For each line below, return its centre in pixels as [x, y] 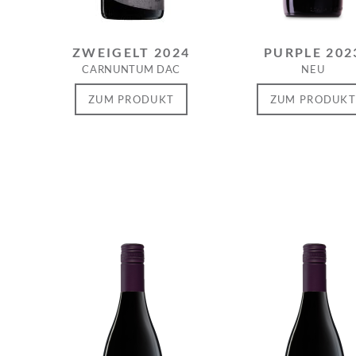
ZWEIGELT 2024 [131, 52]
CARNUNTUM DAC [131, 69]
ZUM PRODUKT [131, 99]
